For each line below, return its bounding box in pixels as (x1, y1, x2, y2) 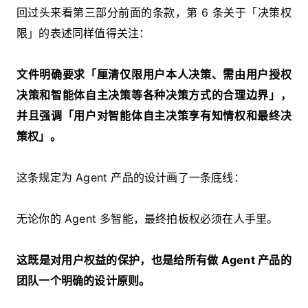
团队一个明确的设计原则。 (16, 273, 151, 287)
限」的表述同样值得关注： (16, 25, 151, 40)
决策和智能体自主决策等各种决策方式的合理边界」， (16, 87, 291, 102)
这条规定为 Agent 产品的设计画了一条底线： (16, 170, 245, 184)
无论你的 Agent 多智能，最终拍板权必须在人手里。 (16, 211, 278, 225)
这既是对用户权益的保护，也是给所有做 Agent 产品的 (16, 252, 291, 267)
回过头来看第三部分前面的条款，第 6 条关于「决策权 (16, 5, 291, 19)
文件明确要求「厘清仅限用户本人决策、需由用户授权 (16, 67, 291, 81)
